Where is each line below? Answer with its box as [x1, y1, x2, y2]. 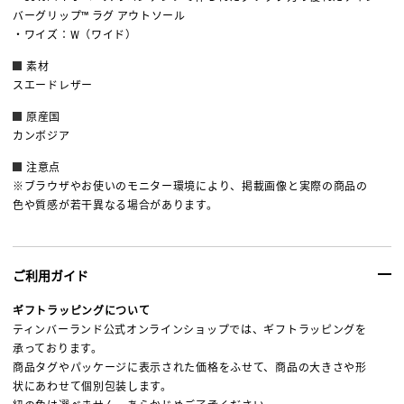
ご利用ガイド [13, 267, 88, 284]
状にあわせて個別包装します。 [13, 380, 172, 394]
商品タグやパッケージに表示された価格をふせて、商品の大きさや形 [13, 361, 367, 375]
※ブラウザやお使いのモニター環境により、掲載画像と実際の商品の [13, 179, 368, 194]
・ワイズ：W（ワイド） [13, 28, 137, 42]
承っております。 [13, 342, 103, 356]
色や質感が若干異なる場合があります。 [13, 198, 218, 213]
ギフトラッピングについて [13, 304, 151, 318]
